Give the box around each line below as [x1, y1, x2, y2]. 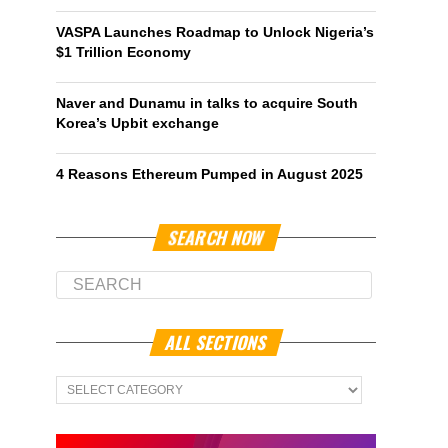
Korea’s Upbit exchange [56, 115, 219, 131]
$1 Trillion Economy [56, 44, 191, 60]
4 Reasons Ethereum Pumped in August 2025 [56, 166, 363, 182]
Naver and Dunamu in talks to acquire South [56, 95, 358, 111]
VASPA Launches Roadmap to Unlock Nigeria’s [56, 24, 374, 40]
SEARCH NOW [165, 224, 268, 250]
